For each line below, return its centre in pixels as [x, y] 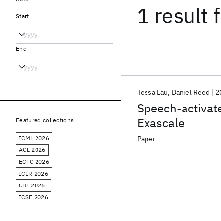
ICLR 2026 [34, 173]
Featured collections [45, 120]
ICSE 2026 [34, 197]
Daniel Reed [191, 92]
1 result [173, 16]
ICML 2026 [34, 138]
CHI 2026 [32, 185]
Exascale [161, 123]
